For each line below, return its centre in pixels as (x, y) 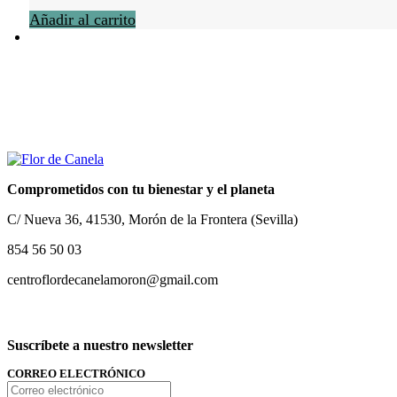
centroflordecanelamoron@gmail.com (113, 280)
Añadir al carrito (82, 20)
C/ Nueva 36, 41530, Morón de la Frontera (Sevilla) (152, 220)
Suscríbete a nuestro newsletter (100, 345)
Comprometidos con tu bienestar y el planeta (141, 190)
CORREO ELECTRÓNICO (76, 373)
